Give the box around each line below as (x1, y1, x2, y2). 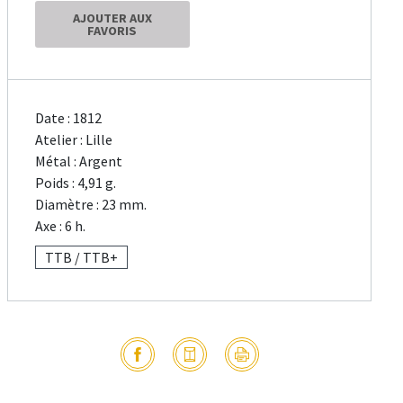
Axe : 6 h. (35, 217, 86, 236)
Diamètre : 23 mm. (35, 195, 148, 214)
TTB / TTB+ (45, 248, 119, 267)
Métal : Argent (35, 152, 123, 171)
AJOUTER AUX (72, 10, 152, 27)
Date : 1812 (35, 109, 103, 128)
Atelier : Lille (35, 130, 113, 149)
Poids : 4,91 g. (35, 174, 117, 193)
